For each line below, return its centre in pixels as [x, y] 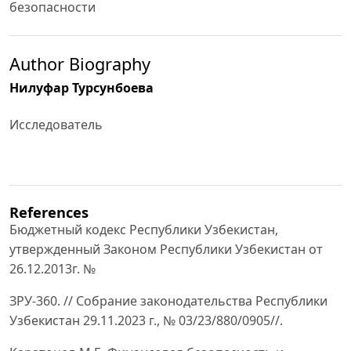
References [49, 212]
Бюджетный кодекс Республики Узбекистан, [144, 229]
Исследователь [56, 125]
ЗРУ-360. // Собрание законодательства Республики [168, 300]
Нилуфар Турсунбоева [81, 88]
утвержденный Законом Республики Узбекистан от [166, 249]
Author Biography [80, 64]
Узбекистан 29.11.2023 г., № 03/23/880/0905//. [146, 320]
